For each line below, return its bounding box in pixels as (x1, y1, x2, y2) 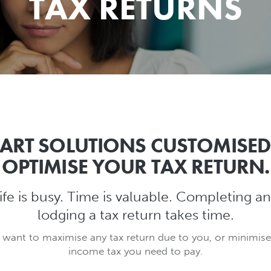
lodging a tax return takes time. (37, 206, 234, 223)
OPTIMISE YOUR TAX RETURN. (1, 154, 270, 180)
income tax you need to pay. (68, 245, 203, 258)
